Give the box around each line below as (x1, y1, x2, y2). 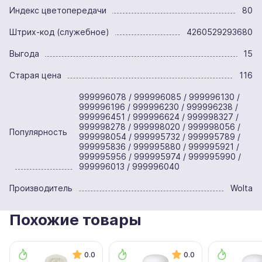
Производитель (9, 183, 73, 193)
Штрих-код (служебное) (9, 27, 109, 37)
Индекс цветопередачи (9, 5, 106, 15)
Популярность (9, 126, 67, 137)
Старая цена (9, 70, 61, 80)
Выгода (9, 49, 39, 58)
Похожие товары (9, 211, 142, 229)
